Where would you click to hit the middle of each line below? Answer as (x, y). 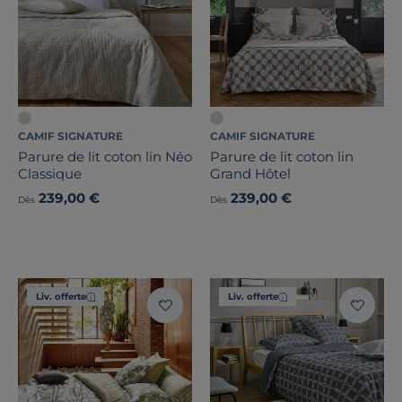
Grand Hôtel (250, 174)
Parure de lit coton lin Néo (105, 157)
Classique (50, 174)
